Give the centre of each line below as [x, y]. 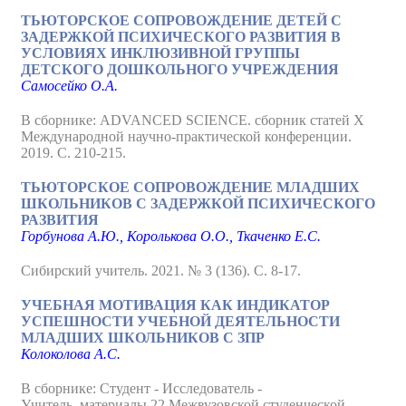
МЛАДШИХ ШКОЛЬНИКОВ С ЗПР [143, 338]
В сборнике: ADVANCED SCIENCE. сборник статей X [193, 120]
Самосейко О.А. [69, 86]
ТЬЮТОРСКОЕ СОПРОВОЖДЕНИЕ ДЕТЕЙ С [181, 20]
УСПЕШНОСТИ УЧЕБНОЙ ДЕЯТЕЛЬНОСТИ [180, 321]
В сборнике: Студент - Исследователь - [141, 388]
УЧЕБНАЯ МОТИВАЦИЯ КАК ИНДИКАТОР [175, 305]
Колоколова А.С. [71, 354]
